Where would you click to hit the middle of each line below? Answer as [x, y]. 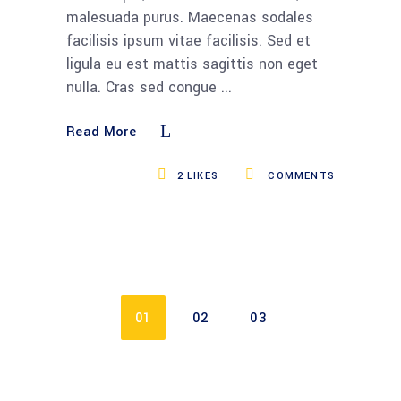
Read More [101, 132]
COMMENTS [299, 175]
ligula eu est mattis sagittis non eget [192, 64]
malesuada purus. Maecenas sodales [190, 17]
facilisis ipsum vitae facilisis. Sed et [188, 40]
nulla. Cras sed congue [144, 87]
